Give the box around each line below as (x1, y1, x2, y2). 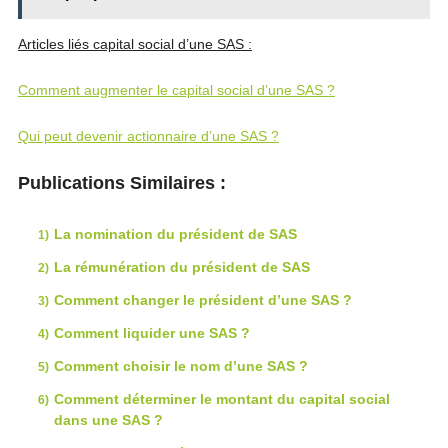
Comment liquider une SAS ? (53, 325, 250, 341)
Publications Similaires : (17, 173, 226, 193)
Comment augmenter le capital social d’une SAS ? (17, 82, 335, 98)
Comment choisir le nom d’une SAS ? (53, 358, 308, 374)
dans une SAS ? (53, 412, 163, 428)
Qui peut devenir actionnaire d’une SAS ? (17, 128, 279, 144)
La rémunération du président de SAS (53, 259, 310, 275)
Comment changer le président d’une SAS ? (53, 292, 352, 308)
